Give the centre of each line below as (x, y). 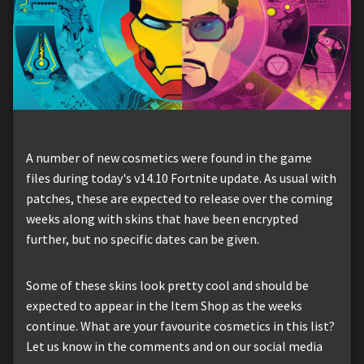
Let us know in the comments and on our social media (174, 346)
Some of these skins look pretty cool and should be (167, 285)
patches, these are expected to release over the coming (180, 198)
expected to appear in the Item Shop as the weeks (164, 305)
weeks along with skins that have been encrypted (162, 218)
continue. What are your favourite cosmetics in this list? (180, 325)
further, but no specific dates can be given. (143, 238)
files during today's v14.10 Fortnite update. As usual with (181, 178)
